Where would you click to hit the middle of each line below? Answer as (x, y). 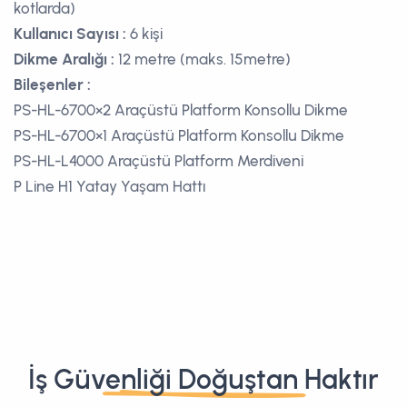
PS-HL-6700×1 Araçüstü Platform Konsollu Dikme (179, 135)
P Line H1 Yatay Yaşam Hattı (109, 186)
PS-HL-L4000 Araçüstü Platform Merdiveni (159, 160)
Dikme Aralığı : (64, 59)
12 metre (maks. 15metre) (203, 59)
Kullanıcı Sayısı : (70, 33)
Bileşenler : (52, 84)
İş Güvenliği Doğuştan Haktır (203, 379)
